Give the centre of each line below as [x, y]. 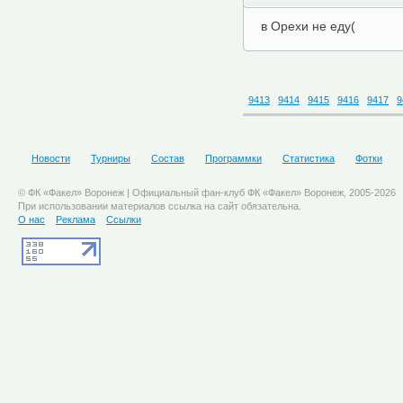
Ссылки [124, 219]
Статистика [309, 158]
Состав [168, 158]
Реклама [76, 219]
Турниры [111, 158]
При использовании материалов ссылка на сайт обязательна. [160, 206]
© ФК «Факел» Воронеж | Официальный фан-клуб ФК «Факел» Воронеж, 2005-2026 [207, 193]
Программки [233, 158]
